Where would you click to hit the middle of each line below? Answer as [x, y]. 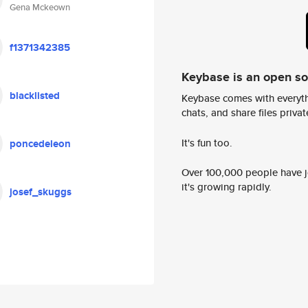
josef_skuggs [41, 192]
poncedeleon [40, 144]
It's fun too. [207, 142]
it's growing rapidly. [227, 187]
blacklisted [35, 96]
